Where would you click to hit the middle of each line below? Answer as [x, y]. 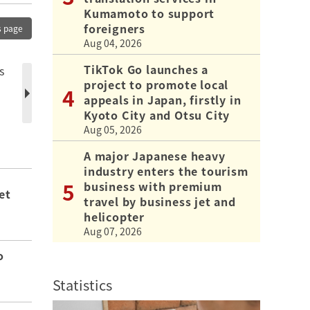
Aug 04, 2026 [113, 43]
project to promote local [156, 84]
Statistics [82, 284]
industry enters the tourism [166, 171]
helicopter [114, 216]
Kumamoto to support [149, 13]
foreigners [115, 28]
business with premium [153, 186]
